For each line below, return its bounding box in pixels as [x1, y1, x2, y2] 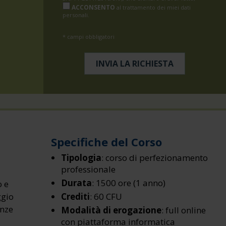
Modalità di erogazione [61, 204, 162, 216]
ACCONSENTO [70, 3, 115, 12]
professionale [61, 163, 116, 175]
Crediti [61, 191, 90, 202]
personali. [63, 11, 89, 19]
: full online [161, 204, 206, 216]
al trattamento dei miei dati [115, 4, 191, 11]
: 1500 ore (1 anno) [92, 177, 166, 189]
